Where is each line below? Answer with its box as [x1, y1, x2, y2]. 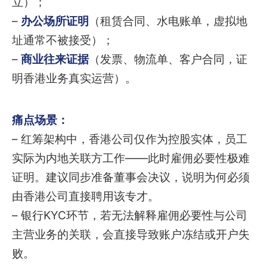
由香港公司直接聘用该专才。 [12, 190, 159, 204]
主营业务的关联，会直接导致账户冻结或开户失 [12, 228, 250, 242]
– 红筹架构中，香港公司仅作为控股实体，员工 [12, 132, 247, 147]
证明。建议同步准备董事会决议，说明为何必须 [12, 170, 250, 185]
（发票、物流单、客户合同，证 [89, 52, 247, 67]
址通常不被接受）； [12, 33, 114, 48]
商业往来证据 [21, 52, 89, 67]
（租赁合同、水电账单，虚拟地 [89, 14, 247, 29]
